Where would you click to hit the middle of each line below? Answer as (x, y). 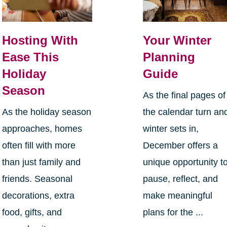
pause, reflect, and (181, 179)
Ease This (30, 57)
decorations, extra (38, 195)
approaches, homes (42, 128)
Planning (169, 57)
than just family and (41, 162)
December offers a (181, 145)
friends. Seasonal (37, 179)
